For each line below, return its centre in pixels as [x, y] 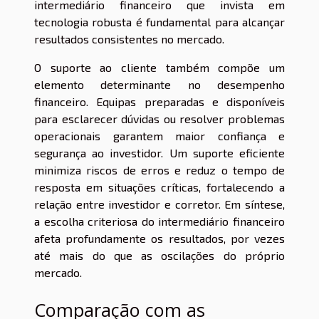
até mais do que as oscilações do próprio [159, 255]
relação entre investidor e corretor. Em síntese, [159, 204]
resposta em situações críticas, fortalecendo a [159, 187]
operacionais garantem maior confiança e [159, 135]
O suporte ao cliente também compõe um [159, 67]
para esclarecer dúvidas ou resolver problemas [159, 118]
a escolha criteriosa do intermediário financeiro [159, 221]
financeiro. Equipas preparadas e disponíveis [159, 101]
